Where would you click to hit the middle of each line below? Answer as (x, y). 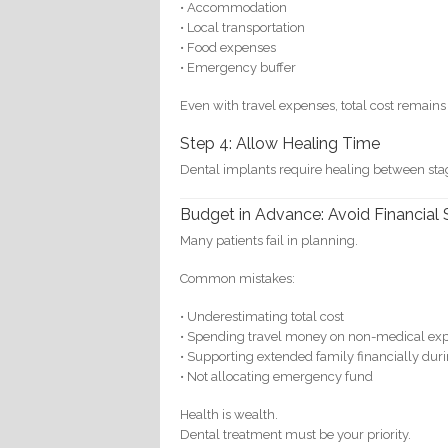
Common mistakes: (238, 279)
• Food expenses (228, 47)
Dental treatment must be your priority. (296, 435)
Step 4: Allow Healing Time (280, 143)
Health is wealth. (229, 415)
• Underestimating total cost (262, 317)
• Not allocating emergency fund (277, 377)
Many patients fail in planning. (269, 241)
